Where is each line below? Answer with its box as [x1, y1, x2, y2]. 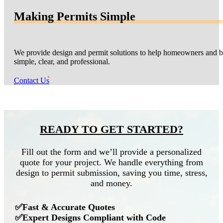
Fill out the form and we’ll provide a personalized [21, 147, 202, 157]
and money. [91, 178, 132, 189]
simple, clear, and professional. [14, 57, 110, 66]
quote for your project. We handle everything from [20, 157, 203, 168]
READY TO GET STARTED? [40, 123, 183, 136]
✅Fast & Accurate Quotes [15, 202, 115, 213]
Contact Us [14, 76, 49, 85]
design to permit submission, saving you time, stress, [15, 168, 208, 178]
